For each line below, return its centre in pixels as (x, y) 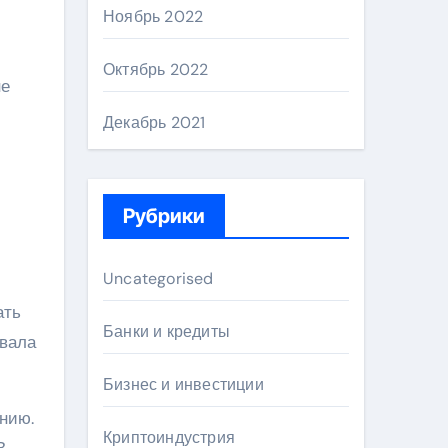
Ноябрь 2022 (153, 16)
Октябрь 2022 (156, 69)
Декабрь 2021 (154, 122)
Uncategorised (158, 278)
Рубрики (164, 216)
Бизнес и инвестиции (183, 384)
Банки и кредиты (166, 331)
